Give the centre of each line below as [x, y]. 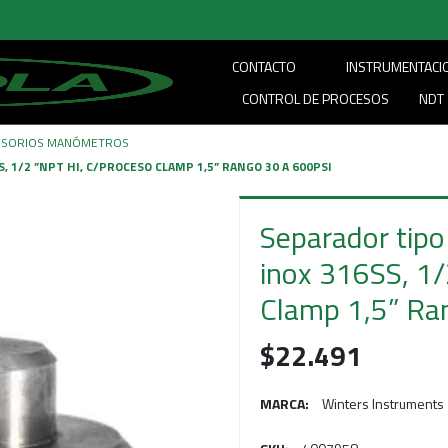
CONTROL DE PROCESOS [316, 98]
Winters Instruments [383, 403]
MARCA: [284, 403]
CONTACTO [264, 66]
